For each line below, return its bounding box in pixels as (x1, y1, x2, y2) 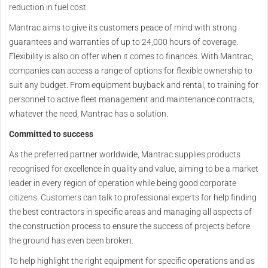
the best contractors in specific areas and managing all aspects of (9, 207, 252, 217)
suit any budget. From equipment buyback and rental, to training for (9, 80, 258, 90)
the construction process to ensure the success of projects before (9, 221, 250, 232)
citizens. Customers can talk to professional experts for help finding (9, 193, 257, 203)
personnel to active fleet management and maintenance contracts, (9, 95, 254, 105)
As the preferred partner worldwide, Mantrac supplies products (9, 150, 240, 160)
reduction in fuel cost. (9, 2, 88, 13)
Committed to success (9, 129, 93, 139)
